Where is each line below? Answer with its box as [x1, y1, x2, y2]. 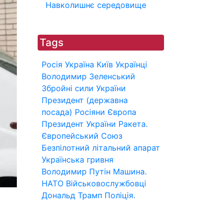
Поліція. [105, 190, 135, 200]
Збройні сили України [42, 83, 126, 93]
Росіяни [75, 107, 105, 117]
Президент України [42, 119, 116, 129]
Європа [108, 107, 136, 117]
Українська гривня [42, 155, 113, 165]
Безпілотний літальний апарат [42, 143, 160, 153]
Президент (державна [42, 95, 128, 105]
